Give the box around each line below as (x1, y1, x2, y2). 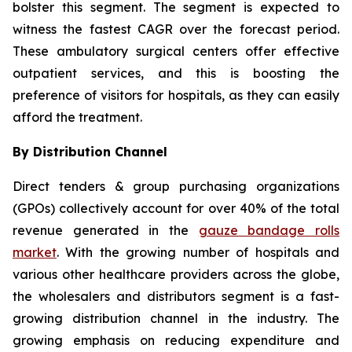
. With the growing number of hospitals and (57, 244, 339, 260)
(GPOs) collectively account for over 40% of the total (13, 200, 339, 216)
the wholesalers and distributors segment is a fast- (13, 288, 339, 304)
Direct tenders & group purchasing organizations (13, 178, 339, 194)
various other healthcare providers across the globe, (13, 266, 339, 282)
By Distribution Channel (13, 143, 167, 159)
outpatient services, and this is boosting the (13, 64, 339, 81)
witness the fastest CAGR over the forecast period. (13, 20, 339, 37)
